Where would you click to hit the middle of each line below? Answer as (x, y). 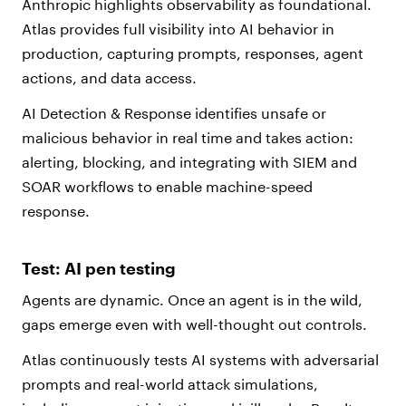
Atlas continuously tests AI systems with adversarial (200, 360)
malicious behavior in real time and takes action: (188, 138)
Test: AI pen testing (99, 269)
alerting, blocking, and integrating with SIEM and (189, 162)
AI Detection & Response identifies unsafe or (174, 113)
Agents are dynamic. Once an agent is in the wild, (192, 300)
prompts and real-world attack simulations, (170, 384)
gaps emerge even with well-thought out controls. (194, 324)
